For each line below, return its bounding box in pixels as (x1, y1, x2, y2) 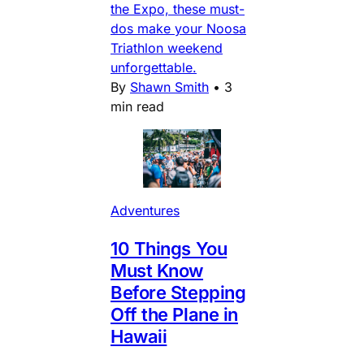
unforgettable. (110, 58, 197, 76)
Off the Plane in (110, 303, 238, 325)
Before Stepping (110, 281, 246, 303)
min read (110, 97, 164, 115)
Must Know (110, 259, 204, 281)
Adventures (110, 201, 180, 219)
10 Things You (110, 237, 227, 259)
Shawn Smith (130, 78, 209, 95)
